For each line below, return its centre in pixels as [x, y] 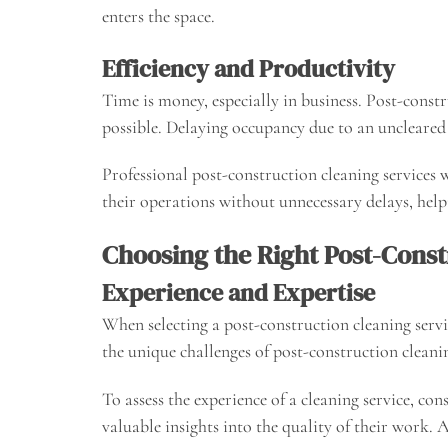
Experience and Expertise [238, 293]
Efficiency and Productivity [248, 68]
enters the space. [158, 15]
